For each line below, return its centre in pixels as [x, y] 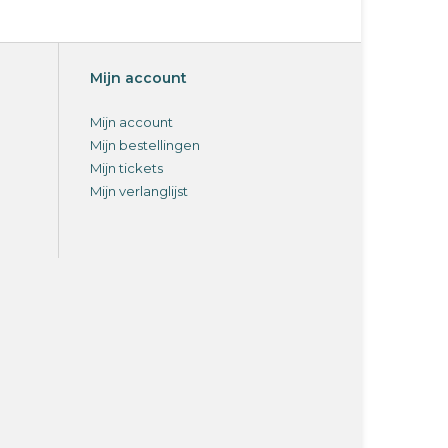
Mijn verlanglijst [139, 191]
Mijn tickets [126, 168]
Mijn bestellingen [145, 145]
